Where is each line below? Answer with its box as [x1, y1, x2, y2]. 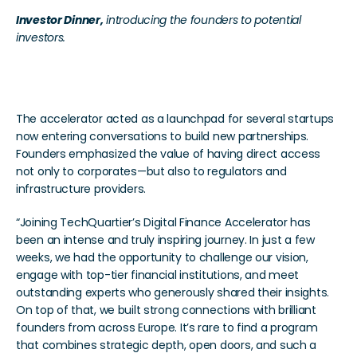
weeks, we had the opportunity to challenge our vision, [16, 249, 308, 265]
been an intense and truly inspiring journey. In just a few [16, 231, 315, 248]
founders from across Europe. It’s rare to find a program [16, 319, 318, 335]
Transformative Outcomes [16, 78, 171, 92]
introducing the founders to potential [103, 11, 301, 28]
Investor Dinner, [16, 11, 104, 28]
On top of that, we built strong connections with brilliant [16, 301, 316, 318]
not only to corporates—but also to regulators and [16, 163, 287, 179]
